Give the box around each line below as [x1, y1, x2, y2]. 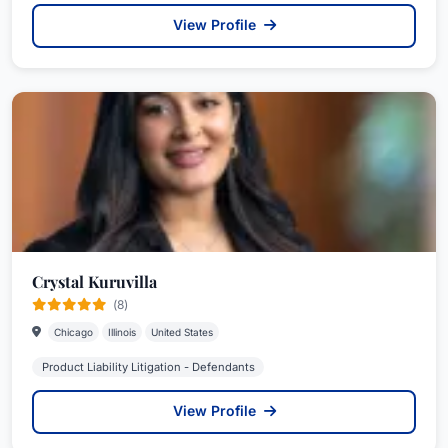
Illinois [108, 326, 136, 338]
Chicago [54, 326, 93, 338]
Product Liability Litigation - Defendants [41, 360, 255, 374]
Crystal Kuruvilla [32, 271, 157, 292]
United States [151, 326, 213, 338]
